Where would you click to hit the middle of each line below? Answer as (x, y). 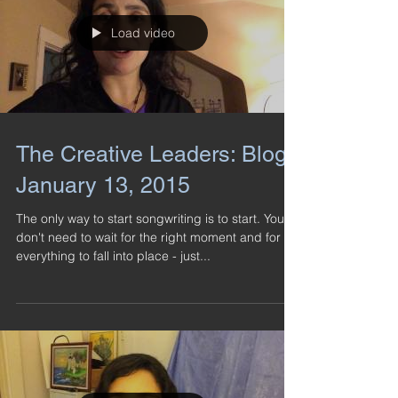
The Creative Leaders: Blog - (158, 154)
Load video (143, 33)
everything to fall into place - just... (113, 256)
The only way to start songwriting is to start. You (150, 219)
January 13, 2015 (103, 185)
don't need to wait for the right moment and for (148, 237)
